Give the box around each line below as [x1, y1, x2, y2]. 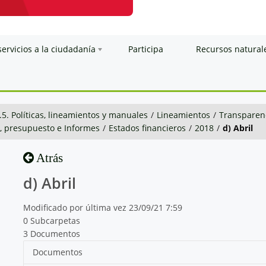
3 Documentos [23, 227, 80, 239]
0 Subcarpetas [23, 214, 80, 226]
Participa [128, 43, 163, 55]
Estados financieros [109, 122, 186, 134]
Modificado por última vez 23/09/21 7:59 [23, 201, 182, 213]
